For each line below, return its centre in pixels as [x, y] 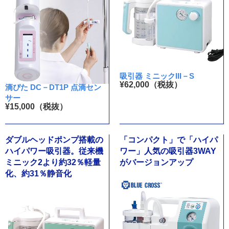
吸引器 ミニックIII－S [157, 76]
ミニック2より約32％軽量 [53, 162]
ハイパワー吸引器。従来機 [54, 151]
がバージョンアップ [156, 162]
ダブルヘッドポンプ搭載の [54, 140]
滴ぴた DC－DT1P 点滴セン [53, 87]
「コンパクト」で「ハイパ [168, 140]
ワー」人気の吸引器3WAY [168, 151]
